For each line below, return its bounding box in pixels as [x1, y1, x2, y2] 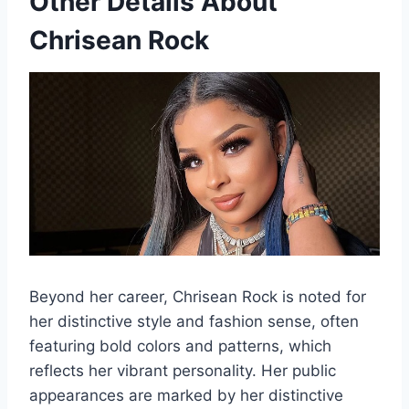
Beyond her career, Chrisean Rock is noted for [29, 287, 366, 306]
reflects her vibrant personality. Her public [29, 361, 336, 380]
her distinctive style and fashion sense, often [29, 311, 359, 330]
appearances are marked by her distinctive [29, 385, 343, 404]
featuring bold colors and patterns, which [29, 336, 331, 355]
